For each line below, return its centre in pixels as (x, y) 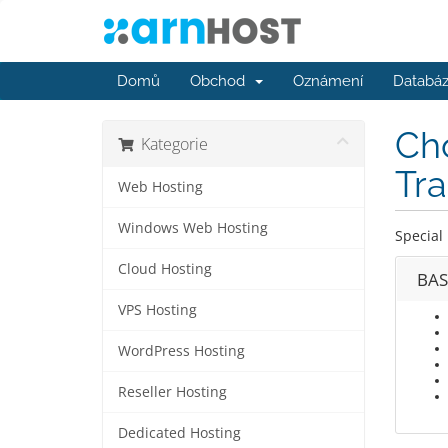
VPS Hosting (157, 310)
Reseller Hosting (172, 392)
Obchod (221, 81)
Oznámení (328, 81)
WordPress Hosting (181, 351)
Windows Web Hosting (193, 228)
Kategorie (170, 144)
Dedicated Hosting (179, 433)
